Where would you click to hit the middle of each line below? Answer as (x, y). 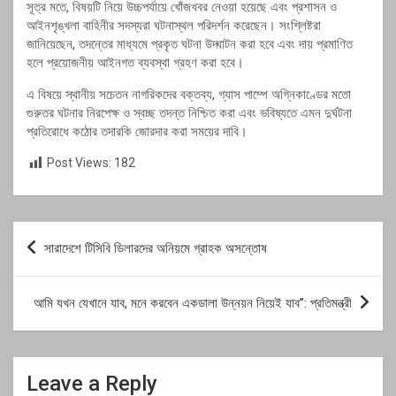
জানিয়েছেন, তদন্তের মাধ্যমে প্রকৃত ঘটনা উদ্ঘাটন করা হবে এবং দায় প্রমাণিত (190, 45)
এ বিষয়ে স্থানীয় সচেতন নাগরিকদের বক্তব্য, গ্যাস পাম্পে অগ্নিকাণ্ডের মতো (189, 95)
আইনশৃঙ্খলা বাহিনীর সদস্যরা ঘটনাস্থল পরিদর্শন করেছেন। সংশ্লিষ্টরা (174, 26)
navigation (64, 263)
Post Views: (79, 163)
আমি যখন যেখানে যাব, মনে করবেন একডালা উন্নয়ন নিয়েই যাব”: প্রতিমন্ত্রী (193, 303)
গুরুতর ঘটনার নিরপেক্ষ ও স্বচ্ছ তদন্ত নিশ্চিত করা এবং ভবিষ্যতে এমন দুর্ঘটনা (189, 114)
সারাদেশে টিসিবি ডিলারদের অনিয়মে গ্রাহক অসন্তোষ (156, 248)
